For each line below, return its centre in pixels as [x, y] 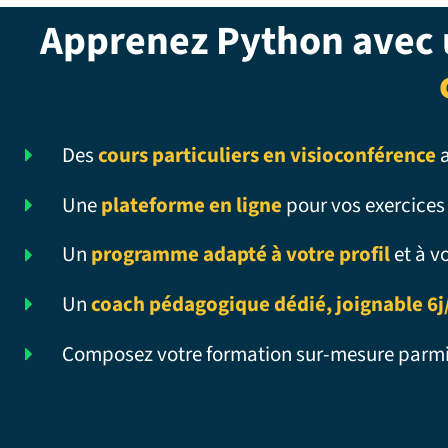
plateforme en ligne [191, 204]
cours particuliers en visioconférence [266, 154]
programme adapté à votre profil [240, 254]
